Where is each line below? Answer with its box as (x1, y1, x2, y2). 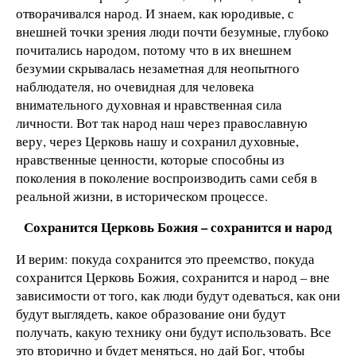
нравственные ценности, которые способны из (16, 149, 284, 168)
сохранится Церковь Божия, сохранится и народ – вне (16, 268, 330, 287)
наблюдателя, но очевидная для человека (16, 76, 254, 95)
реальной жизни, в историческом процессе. (16, 186, 268, 205)
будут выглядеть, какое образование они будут (16, 304, 285, 323)
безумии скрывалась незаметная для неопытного (16, 58, 300, 77)
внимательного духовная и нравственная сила (16, 95, 282, 114)
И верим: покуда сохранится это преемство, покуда (16, 250, 315, 269)
